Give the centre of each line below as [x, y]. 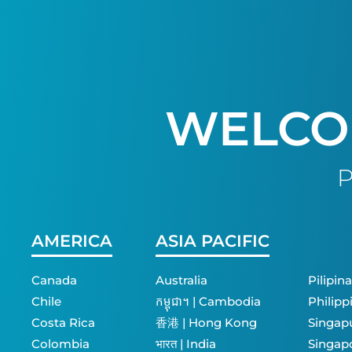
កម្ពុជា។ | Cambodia [208, 301]
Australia [181, 280]
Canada [54, 280]
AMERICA [72, 241]
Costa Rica [63, 323]
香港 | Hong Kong [206, 323]
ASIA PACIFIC [212, 241]
